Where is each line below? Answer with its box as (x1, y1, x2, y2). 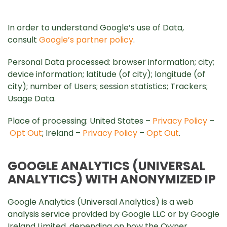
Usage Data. (8, 93, 56, 104)
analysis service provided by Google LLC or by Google (8, 208, 219, 220)
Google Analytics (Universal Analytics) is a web (8, 196, 194, 208)
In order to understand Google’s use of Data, (8, 22, 184, 33)
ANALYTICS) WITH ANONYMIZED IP (8, 171, 216, 187)
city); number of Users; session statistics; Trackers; (8, 81, 208, 92)
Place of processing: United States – (8, 115, 153, 127)
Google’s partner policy (39, 34, 133, 46)
